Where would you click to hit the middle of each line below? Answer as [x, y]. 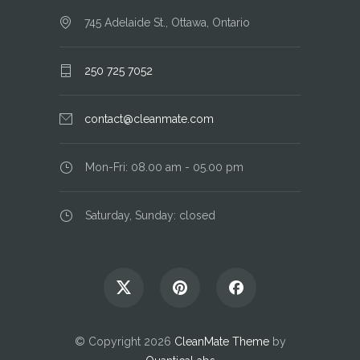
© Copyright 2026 [124, 342]
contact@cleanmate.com [149, 119]
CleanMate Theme [221, 342]
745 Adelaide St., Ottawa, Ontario [167, 23]
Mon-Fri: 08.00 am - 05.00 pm [164, 168]
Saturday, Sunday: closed [150, 216]
